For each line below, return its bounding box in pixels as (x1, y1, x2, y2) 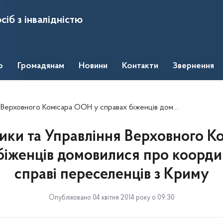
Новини (79, 62, 108, 71)
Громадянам (17, 62, 64, 71)
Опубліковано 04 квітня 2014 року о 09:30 (48, 194, 175, 202)
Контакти (122, 62, 158, 71)
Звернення (173, 62, 214, 71)
